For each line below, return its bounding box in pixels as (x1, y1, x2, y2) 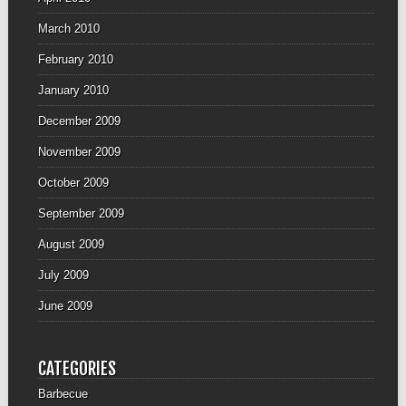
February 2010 (37, 52, 113, 66)
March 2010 (37, 21, 100, 35)
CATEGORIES (37, 357, 116, 381)
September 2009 (37, 206, 124, 220)
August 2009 (37, 237, 104, 251)
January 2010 (37, 82, 109, 97)
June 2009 (37, 298, 92, 313)
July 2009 (37, 267, 89, 282)
